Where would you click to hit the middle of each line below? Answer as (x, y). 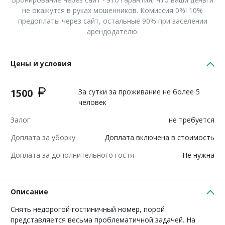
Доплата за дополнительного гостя (72, 155)
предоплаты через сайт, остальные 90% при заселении (113, 21)
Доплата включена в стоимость (159, 137)
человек (93, 102)
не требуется (192, 120)
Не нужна (198, 155)
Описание (29, 192)
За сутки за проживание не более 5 (139, 92)
